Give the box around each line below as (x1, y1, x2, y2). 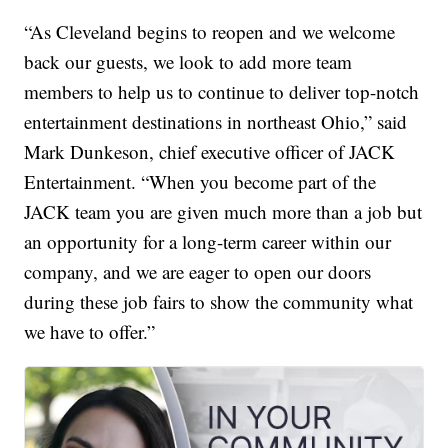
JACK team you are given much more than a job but (24, 199, 423, 225)
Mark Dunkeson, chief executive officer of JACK (24, 139, 396, 165)
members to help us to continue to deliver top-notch (24, 79, 420, 105)
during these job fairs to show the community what (24, 289, 414, 315)
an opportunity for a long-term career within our (24, 229, 392, 255)
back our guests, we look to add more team (24, 49, 353, 75)
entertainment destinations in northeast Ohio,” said (24, 109, 408, 135)
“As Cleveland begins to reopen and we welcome (24, 19, 396, 45)
